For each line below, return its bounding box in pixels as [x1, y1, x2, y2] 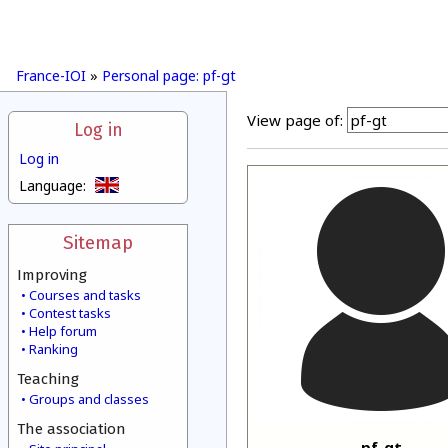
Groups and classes [29, 390, 149, 408]
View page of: [247, 110, 343, 130]
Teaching [17, 370, 79, 388]
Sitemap [63, 231, 133, 254]
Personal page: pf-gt [102, 66, 236, 85]
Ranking [29, 340, 78, 358]
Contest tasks [29, 304, 111, 322]
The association [17, 420, 126, 438]
